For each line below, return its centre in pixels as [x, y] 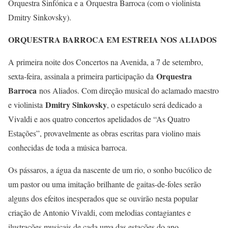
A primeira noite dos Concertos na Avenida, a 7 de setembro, [106, 62]
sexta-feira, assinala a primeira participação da [82, 76]
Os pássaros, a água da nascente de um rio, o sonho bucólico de [110, 170]
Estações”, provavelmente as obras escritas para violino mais [104, 133]
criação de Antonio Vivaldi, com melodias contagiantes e [99, 213]
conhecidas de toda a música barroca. [68, 148]
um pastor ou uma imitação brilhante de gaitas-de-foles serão [105, 184]
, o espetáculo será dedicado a [154, 105]
